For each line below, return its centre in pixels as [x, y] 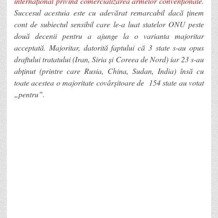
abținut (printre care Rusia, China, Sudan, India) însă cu [109, 71]
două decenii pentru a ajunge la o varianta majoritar [109, 36]
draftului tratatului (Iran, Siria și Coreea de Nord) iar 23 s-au [109, 59]
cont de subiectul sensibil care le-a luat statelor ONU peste [109, 24]
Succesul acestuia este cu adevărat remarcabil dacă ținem [109, 12]
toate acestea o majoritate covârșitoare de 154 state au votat [109, 82]
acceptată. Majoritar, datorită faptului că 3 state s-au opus [109, 47]
